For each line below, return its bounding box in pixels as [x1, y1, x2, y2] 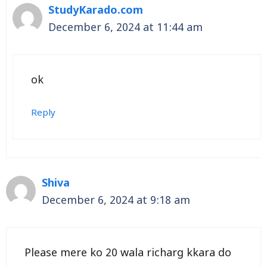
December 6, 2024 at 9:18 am [42, 194, 190, 209]
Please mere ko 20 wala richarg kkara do [24, 247, 231, 261]
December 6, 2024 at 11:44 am [48, 21, 203, 36]
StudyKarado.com [48, 4, 143, 18]
